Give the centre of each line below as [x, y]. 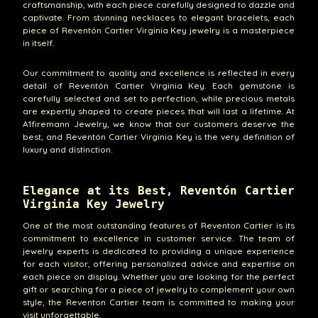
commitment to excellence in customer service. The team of [159, 238]
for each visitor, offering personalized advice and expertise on [159, 263]
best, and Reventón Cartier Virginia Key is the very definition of [159, 136]
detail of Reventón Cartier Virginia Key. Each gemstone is [159, 85]
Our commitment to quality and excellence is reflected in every [159, 72]
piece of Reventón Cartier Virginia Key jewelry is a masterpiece [159, 31]
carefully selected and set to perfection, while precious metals [159, 98]
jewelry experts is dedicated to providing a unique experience [159, 251]
